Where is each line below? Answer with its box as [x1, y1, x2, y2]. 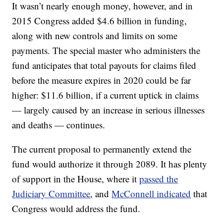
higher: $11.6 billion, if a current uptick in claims [12, 89, 199, 101]
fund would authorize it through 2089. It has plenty [12, 158, 208, 170]
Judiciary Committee [12, 187, 91, 200]
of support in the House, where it [12, 172, 140, 185]
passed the [139, 172, 178, 185]
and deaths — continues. [12, 118, 106, 131]
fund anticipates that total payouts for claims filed [12, 59, 197, 71]
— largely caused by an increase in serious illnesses [12, 104, 205, 116]
